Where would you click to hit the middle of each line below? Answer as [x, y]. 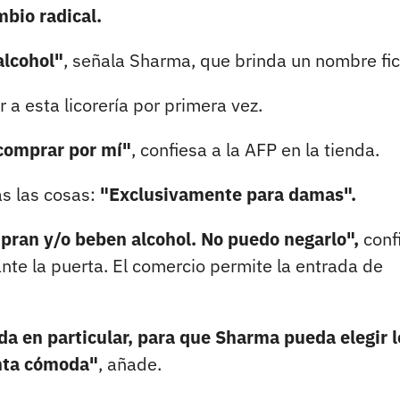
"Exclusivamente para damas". [228, 195]
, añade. [130, 364]
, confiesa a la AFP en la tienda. [255, 150]
